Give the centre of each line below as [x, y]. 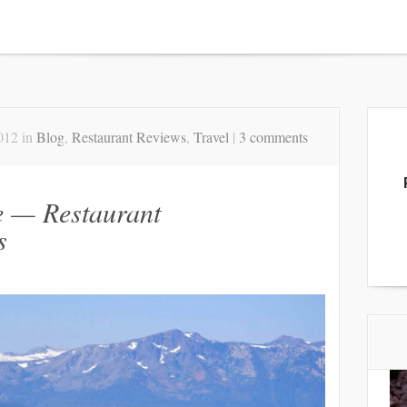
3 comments [273, 137]
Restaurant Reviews [129, 137]
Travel [211, 137]
